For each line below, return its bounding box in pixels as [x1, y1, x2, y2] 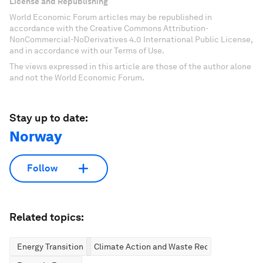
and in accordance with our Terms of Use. [9, 45, 164, 55]
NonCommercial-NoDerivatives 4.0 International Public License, [9, 34, 252, 44]
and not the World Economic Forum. [9, 72, 144, 82]
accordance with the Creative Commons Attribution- [9, 23, 208, 33]
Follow [27, 163, 58, 174]
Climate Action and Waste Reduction [94, 241, 234, 251]
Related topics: [9, 210, 84, 223]
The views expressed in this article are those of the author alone [9, 61, 251, 71]
